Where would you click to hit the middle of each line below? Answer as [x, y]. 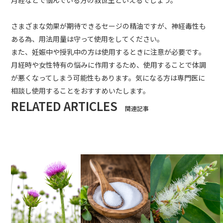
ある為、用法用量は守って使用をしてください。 [88, 39]
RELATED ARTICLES [64, 106]
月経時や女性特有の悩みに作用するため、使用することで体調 [109, 65]
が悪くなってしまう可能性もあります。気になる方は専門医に [108, 78]
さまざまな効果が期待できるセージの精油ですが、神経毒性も [109, 26]
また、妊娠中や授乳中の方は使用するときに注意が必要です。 [109, 52]
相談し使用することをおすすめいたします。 [81, 91]
